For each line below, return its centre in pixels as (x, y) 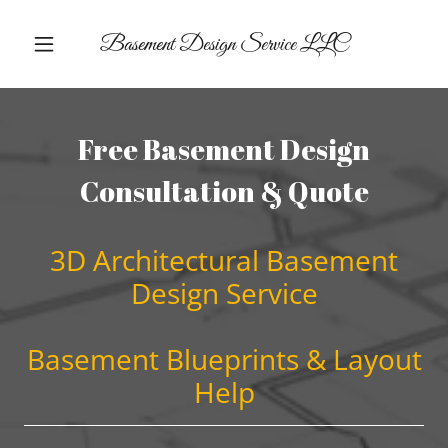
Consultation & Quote (224, 191)
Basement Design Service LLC (224, 44)
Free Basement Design (224, 149)
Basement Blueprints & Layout (224, 359)
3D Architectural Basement (224, 260)
